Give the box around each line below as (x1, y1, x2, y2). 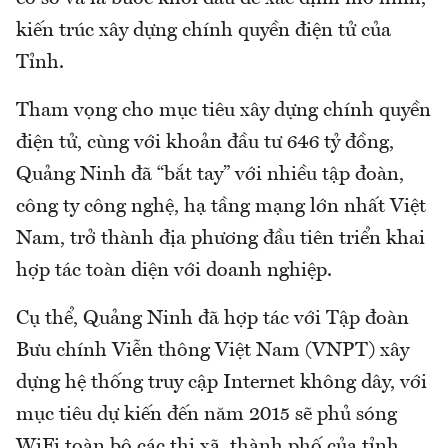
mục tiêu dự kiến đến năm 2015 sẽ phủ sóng (16, 404, 397, 425)
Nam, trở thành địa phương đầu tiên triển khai (16, 228, 425, 249)
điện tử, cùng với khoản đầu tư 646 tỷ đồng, (16, 132, 394, 153)
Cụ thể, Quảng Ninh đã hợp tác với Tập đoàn (16, 308, 409, 329)
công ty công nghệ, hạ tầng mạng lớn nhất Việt (16, 196, 426, 217)
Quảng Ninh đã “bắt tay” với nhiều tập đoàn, (16, 164, 404, 185)
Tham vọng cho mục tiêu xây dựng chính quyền (16, 100, 431, 121)
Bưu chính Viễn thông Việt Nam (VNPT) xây (16, 340, 409, 361)
